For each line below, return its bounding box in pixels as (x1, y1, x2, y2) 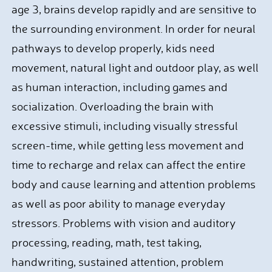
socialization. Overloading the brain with (11, 99, 214, 114)
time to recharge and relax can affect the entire (11, 157, 246, 172)
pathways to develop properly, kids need (11, 41, 215, 55)
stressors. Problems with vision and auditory (11, 216, 236, 230)
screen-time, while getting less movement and (11, 138, 244, 152)
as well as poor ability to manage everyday (11, 196, 225, 211)
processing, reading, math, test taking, (11, 235, 202, 250)
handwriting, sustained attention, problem (11, 254, 223, 269)
